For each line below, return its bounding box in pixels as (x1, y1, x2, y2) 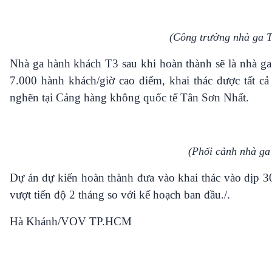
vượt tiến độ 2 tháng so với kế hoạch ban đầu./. (10, 188, 230, 201)
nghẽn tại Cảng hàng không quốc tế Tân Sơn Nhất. (10, 91, 249, 104)
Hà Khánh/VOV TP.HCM (10, 215, 132, 228)
